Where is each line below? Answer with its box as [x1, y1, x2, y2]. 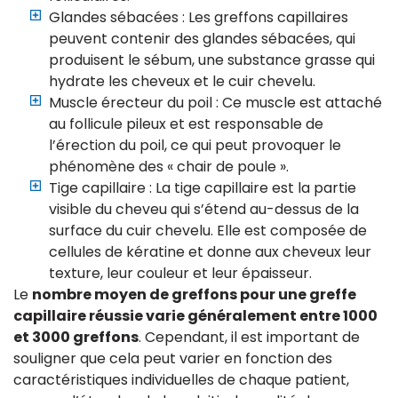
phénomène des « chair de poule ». [49, 156, 289, 178]
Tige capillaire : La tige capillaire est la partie [49, 178, 356, 199]
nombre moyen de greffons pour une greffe [32, 284, 356, 306]
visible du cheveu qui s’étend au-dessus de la [49, 199, 359, 220]
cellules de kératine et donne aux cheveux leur [49, 242, 371, 263]
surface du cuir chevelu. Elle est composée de [49, 220, 367, 242]
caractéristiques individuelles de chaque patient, [13, 370, 349, 391]
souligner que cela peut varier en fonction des [13, 348, 332, 370]
